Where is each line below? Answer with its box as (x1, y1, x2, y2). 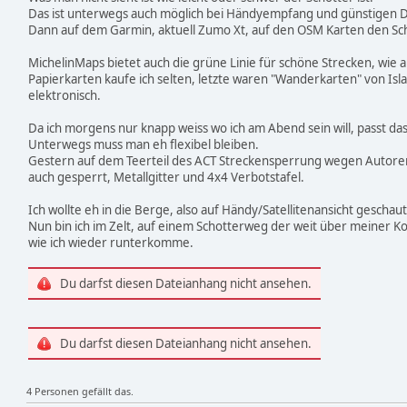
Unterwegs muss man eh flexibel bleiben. (28, 136, 259, 154)
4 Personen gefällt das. (26, 384, 134, 399)
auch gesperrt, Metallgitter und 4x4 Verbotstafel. (28, 169, 304, 186)
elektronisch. (28, 87, 101, 104)
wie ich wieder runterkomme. (28, 234, 194, 252)
